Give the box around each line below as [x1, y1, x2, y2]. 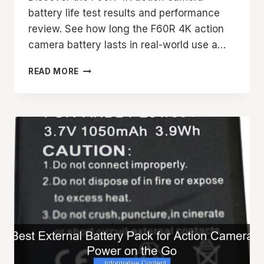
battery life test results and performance [28, 7, 220, 19]
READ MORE [28, 67, 80, 77]
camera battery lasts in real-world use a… [28, 39, 226, 51]
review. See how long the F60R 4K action [28, 23, 224, 35]
